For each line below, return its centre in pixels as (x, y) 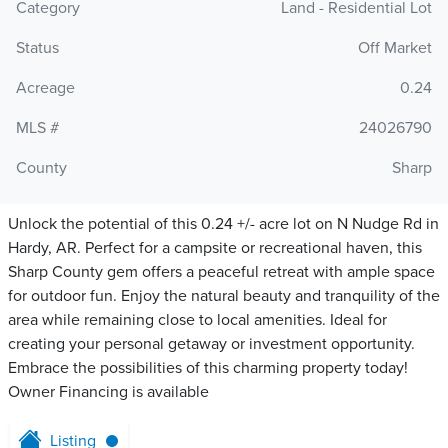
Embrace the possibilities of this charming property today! (208, 368)
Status (37, 48)
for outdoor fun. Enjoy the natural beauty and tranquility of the (224, 296)
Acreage (45, 88)
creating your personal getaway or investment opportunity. (211, 344)
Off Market (395, 48)
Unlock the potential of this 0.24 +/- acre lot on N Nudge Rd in (223, 224)
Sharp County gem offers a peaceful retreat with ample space (221, 272)
